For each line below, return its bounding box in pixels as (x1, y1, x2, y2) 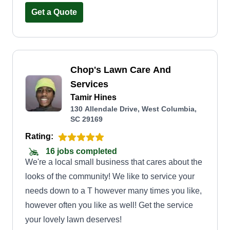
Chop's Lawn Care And (70, 65, 171, 75)
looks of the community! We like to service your (25, 172, 195, 181)
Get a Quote (31, 8, 77, 16)
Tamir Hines (70, 93, 117, 102)
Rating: (25, 132, 53, 141)
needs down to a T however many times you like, (25, 186, 202, 195)
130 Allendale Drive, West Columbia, (70, 105, 197, 113)
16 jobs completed (44, 147, 117, 156)
